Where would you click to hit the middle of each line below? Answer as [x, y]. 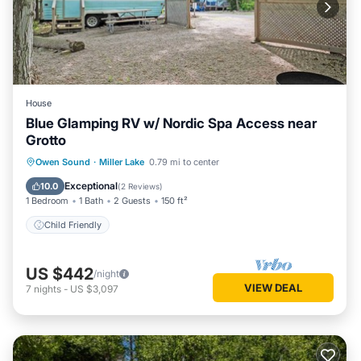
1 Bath [91, 201]
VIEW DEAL [273, 287]
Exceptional [91, 186]
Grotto [46, 140]
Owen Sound [63, 162]
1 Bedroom [47, 201]
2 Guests [132, 201]
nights [48, 288]
